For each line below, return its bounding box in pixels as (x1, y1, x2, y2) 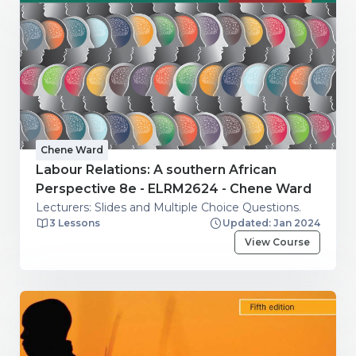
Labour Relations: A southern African (36, 161, 277, 177)
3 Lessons (49, 216, 100, 229)
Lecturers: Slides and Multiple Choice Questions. (36, 199, 301, 215)
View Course (244, 236, 310, 249)
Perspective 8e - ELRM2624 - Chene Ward (36, 180, 311, 196)
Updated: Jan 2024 (222, 216, 320, 229)
